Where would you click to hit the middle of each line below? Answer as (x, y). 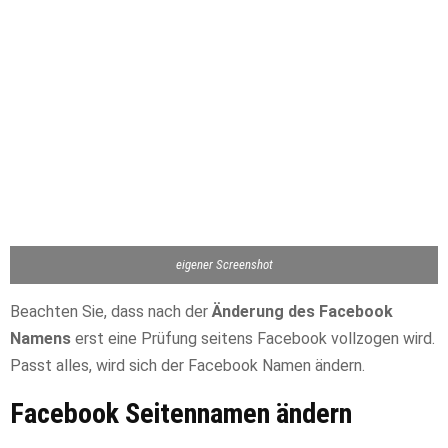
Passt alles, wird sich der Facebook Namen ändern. (187, 365)
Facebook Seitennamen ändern (181, 413)
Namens (40, 338)
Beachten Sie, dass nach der (111, 311)
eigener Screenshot (224, 264)
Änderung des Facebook (302, 311)
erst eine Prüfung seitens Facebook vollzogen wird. (253, 338)
